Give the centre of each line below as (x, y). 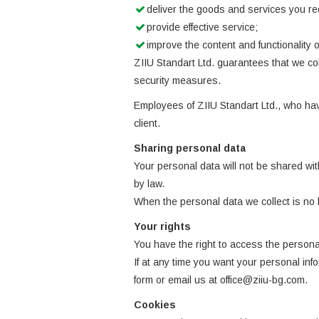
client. (147, 123)
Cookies (155, 305)
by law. (149, 184)
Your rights (162, 226)
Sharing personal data (190, 148)
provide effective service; (202, 27)
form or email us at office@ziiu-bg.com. (221, 280)
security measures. (177, 80)
